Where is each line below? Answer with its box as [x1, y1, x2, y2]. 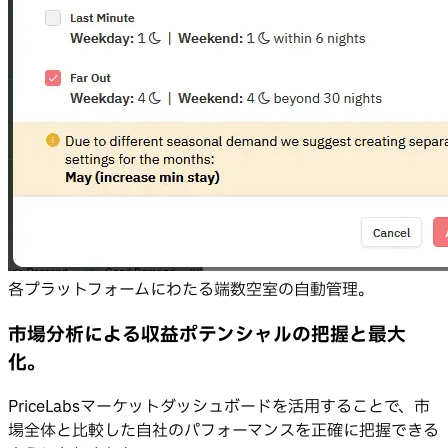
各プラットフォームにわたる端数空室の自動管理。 [8, 277, 374, 302]
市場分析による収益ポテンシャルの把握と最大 [8, 320, 406, 349]
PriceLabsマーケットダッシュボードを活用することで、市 [8, 395, 430, 420]
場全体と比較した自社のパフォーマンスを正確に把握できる [8, 419, 439, 444]
